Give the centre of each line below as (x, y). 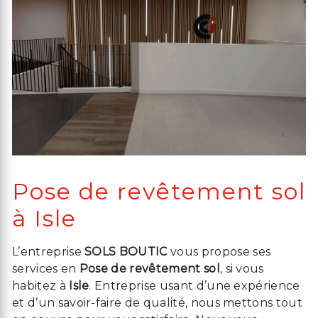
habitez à (41, 286)
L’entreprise (49, 252)
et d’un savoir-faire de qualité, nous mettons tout (158, 303)
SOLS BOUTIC (126, 252)
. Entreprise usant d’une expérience (194, 286)
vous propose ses (219, 252)
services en (46, 269)
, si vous (242, 269)
